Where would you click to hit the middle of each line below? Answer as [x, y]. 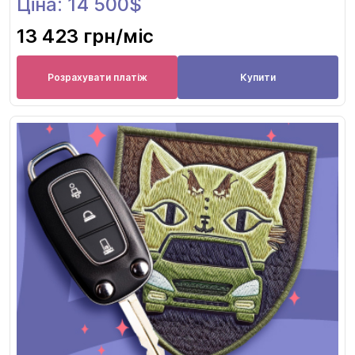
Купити [258, 77]
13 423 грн [66, 36]
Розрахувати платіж [97, 77]
